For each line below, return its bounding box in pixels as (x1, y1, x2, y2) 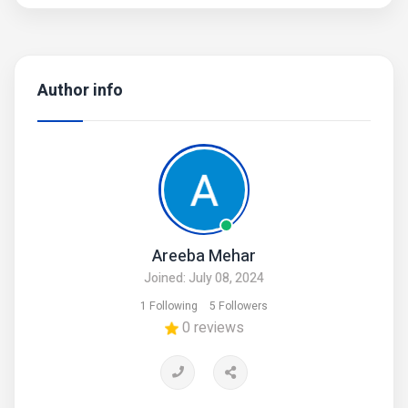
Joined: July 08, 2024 (144, 269, 264, 288)
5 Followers (209, 298, 268, 314)
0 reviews (181, 317, 244, 339)
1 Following (140, 298, 198, 314)
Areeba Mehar (152, 244, 256, 269)
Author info (37, 78, 123, 103)
